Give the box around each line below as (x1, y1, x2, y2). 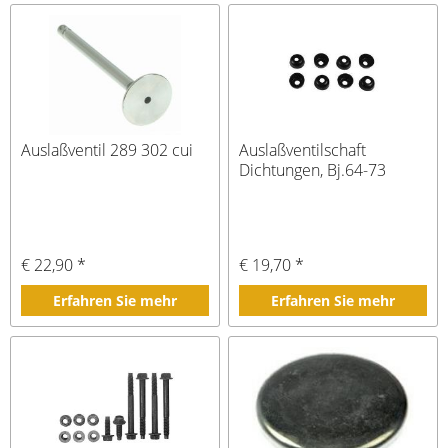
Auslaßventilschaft (239, 138, 367, 161)
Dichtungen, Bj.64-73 (239, 158, 387, 181)
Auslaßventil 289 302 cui (21, 138, 194, 161)
